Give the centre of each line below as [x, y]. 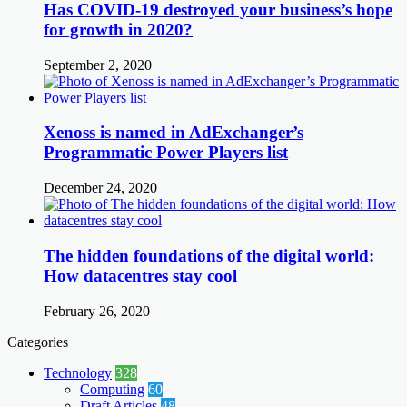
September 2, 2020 [98, 65]
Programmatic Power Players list [166, 153]
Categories [38, 342]
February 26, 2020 [97, 311]
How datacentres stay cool [140, 275]
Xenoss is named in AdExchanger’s [174, 133]
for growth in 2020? [118, 29]
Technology [78, 372]
